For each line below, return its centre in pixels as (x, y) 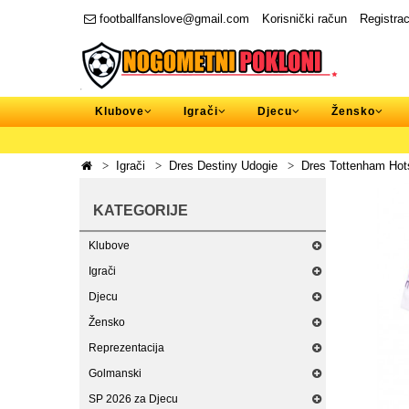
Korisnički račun (304, 19)
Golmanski (115, 373)
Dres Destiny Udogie (223, 166)
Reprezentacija (126, 348)
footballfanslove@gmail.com (173, 19)
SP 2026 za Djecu (133, 399)
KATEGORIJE (141, 210)
